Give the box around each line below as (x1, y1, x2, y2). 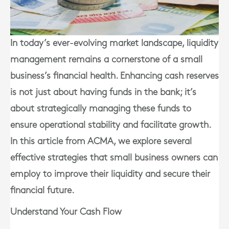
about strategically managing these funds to (10, 104, 191, 113)
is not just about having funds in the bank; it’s (10, 88, 196, 97)
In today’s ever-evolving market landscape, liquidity (10, 39, 218, 48)
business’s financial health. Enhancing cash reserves (10, 72, 219, 80)
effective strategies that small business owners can (10, 153, 218, 162)
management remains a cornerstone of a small (10, 55, 202, 64)
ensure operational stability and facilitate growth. (10, 121, 211, 129)
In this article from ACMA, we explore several (10, 137, 192, 146)
